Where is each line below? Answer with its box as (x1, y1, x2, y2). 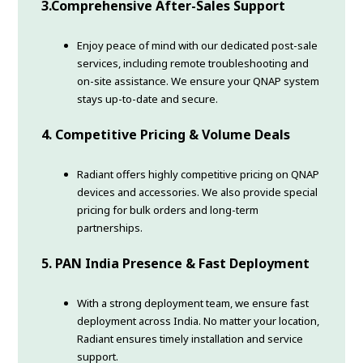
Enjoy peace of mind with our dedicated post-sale (77, 38, 318, 53)
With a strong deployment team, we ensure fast (77, 296, 310, 311)
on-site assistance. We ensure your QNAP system (77, 74, 320, 89)
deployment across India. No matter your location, (77, 314, 320, 329)
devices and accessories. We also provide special (77, 185, 318, 200)
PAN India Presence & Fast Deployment (55, 254, 310, 273)
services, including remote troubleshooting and (77, 56, 310, 71)
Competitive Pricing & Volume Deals (55, 126, 291, 144)
